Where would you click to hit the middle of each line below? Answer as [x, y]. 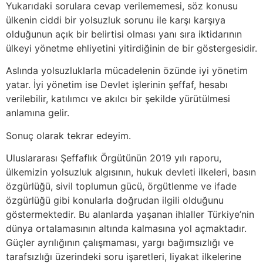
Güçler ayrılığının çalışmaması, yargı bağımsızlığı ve [120, 243]
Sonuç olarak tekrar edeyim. [68, 135]
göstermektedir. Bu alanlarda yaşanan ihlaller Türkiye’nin [130, 215]
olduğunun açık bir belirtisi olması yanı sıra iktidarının [124, 34]
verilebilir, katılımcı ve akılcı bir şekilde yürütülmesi [118, 99]
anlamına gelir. [38, 113]
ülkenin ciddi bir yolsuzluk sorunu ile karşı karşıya [116, 20]
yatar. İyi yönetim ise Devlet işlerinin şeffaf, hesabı [117, 85]
